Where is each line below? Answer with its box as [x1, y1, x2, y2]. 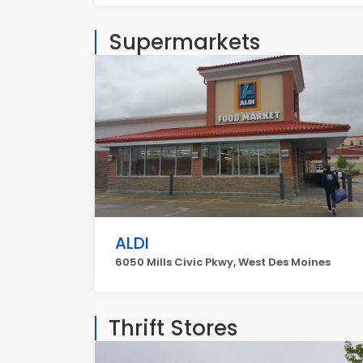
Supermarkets [109, 28, 260, 57]
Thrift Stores [109, 314, 237, 343]
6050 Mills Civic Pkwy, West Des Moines [115, 254, 331, 270]
